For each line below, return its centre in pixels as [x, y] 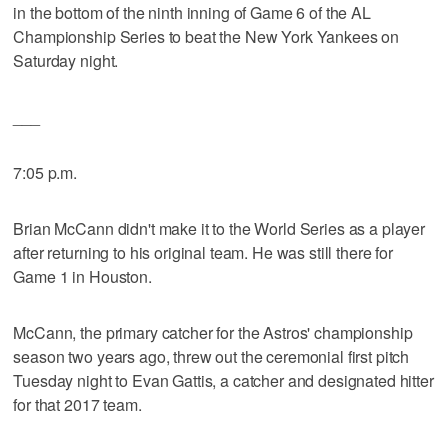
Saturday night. [66, 60]
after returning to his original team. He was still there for [203, 252]
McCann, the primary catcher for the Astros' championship [213, 332]
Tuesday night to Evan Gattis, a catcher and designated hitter [223, 380]
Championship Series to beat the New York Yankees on [206, 36]
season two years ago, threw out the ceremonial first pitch [211, 356]
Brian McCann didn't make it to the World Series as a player [219, 228]
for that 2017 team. [77, 404]
